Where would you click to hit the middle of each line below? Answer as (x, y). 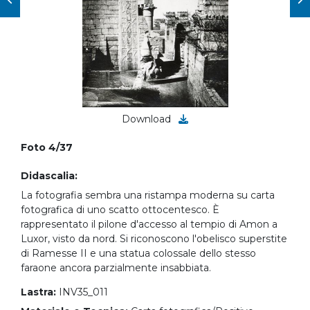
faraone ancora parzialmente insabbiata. (116, 268)
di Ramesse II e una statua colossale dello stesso (138, 253)
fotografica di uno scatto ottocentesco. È (120, 210)
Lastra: (38, 292)
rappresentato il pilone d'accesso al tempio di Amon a (149, 224)
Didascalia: (49, 176)
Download (148, 119)
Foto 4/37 (47, 147)
